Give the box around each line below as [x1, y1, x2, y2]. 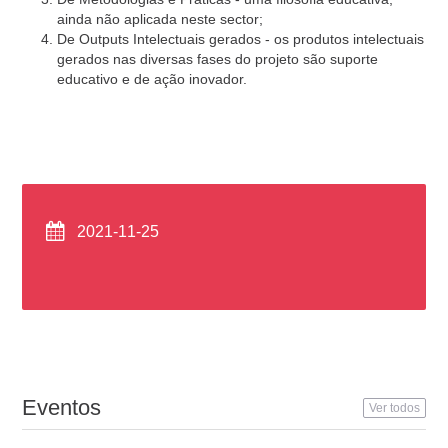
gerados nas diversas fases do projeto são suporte [57, 51, 379, 68]
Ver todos [368, 400, 420, 415]
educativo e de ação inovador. [57, 71, 248, 88]
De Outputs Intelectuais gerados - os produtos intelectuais [57, 31, 425, 48]
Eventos [22, 394, 102, 420]
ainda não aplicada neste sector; [57, 11, 264, 28]
